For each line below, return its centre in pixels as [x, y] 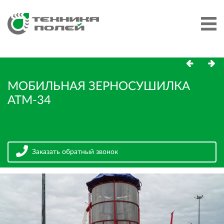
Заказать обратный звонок [75, 152]
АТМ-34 [29, 101]
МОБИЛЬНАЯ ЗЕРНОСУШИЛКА [99, 87]
